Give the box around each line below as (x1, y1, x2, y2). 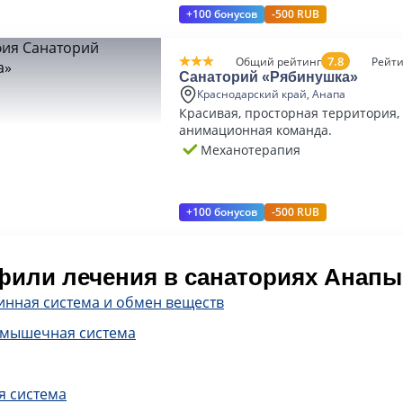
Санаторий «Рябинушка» (179, 69, 358, 85)
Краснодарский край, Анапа (197, 86, 345, 102)
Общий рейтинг (235, 53, 321, 69)
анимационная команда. (179, 121, 332, 139)
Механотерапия (201, 140, 300, 158)
